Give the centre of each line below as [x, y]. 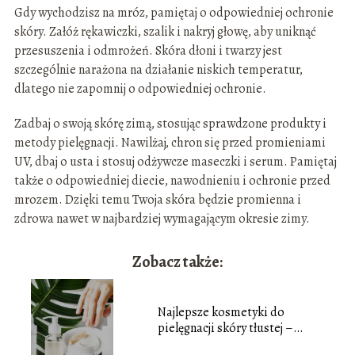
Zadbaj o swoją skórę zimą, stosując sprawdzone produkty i [170, 124]
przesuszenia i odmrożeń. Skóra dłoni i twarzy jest [148, 51]
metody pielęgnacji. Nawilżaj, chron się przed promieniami [170, 143]
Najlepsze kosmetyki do [221, 313]
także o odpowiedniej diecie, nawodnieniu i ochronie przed [172, 181]
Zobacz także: [177, 262]
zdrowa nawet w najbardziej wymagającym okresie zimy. [162, 219]
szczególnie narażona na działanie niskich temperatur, [158, 70]
